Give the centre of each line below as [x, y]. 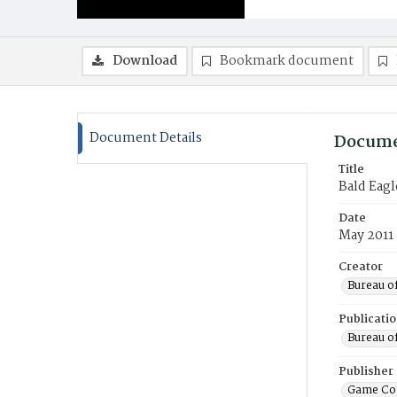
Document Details [146, 138]
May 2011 [366, 236]
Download [145, 61]
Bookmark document [287, 61]
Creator [361, 267]
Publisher [366, 372]
